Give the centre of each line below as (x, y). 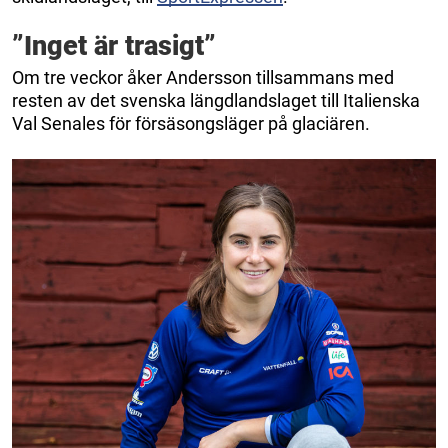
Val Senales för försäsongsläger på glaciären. (191, 123)
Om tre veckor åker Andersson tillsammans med (203, 77)
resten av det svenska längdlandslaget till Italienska (216, 100)
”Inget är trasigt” (114, 45)
